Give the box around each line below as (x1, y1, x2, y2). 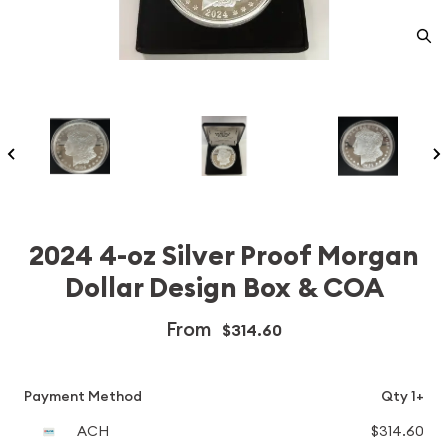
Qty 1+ (381, 387, 424, 405)
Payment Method (24, 387, 142, 405)
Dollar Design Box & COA (64, 270, 384, 306)
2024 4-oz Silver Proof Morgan (29, 238, 419, 274)
